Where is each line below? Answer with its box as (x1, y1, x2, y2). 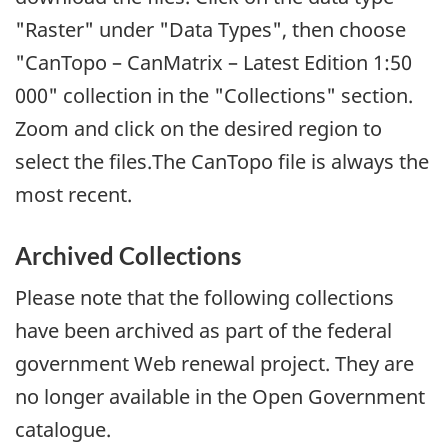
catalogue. (15, 415, 111, 443)
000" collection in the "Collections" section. (15, 82, 413, 110)
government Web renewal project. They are (15, 349, 414, 377)
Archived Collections (15, 241, 241, 271)
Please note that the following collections (15, 283, 394, 311)
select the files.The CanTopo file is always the (15, 148, 429, 176)
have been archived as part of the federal (15, 316, 392, 344)
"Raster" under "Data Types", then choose (15, 16, 406, 44)
